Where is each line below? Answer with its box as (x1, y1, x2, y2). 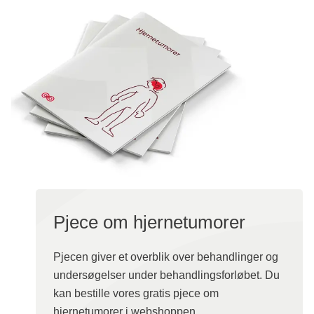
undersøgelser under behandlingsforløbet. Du (53, 269, 280, 282)
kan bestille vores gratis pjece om (53, 287, 219, 300)
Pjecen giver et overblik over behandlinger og (53, 251, 278, 264)
